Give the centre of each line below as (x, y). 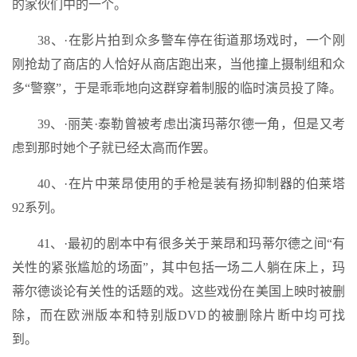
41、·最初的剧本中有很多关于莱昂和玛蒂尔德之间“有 (191, 243)
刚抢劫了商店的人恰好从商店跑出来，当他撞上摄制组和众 (178, 64)
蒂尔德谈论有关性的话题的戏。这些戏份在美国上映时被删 (178, 291)
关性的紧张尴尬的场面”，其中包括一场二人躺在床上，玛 (178, 267)
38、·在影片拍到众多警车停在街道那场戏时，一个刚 (191, 40)
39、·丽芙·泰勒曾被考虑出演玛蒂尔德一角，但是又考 (191, 124)
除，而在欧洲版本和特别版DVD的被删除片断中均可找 (178, 315)
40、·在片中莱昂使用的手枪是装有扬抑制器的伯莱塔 (191, 184)
